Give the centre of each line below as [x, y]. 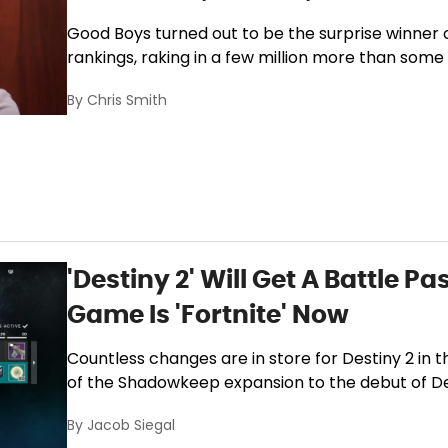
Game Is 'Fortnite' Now [208, 314]
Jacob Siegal [131, 427]
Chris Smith [127, 101]
